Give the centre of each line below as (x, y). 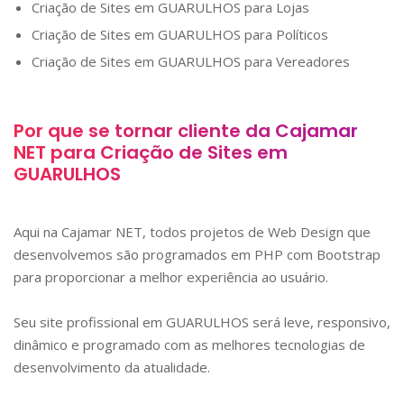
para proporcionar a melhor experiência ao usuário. (171, 277)
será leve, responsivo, (320, 322)
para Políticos (285, 35)
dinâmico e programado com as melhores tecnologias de (189, 345)
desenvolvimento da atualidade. (112, 367)
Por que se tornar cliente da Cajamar (186, 131)
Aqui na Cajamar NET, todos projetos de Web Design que (192, 232)
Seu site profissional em (90, 322)
